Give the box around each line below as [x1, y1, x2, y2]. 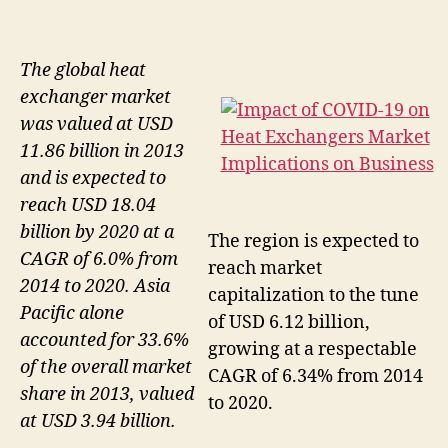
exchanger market [20, 86, 171, 110]
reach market [208, 257, 322, 281]
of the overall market [20, 356, 192, 380]
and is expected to [20, 167, 166, 191]
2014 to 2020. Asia [20, 275, 170, 299]
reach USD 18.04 [20, 194, 156, 218]
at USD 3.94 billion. [20, 410, 176, 434]
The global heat [20, 59, 146, 83]
